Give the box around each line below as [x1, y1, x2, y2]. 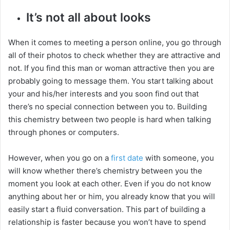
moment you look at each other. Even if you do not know [8, 179, 211, 189]
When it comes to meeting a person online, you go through [8, 37, 221, 48]
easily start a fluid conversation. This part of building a [8, 204, 205, 215]
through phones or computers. [8, 127, 119, 138]
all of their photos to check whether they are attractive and [8, 50, 220, 61]
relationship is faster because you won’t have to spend [8, 217, 206, 227]
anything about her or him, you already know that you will [8, 191, 215, 202]
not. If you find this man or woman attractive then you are [8, 63, 215, 73]
